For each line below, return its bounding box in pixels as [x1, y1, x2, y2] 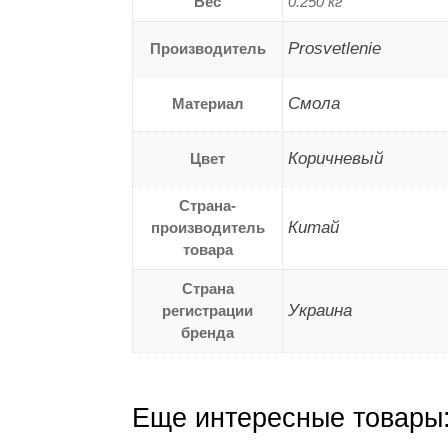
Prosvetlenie [288, 38, 381, 58]
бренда [181, 323, 234, 341]
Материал [171, 94, 244, 112]
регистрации [162, 301, 253, 319]
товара [182, 240, 233, 258]
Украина [288, 300, 352, 320]
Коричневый [288, 148, 383, 168]
